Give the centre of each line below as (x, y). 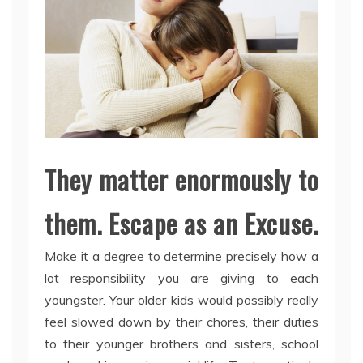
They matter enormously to (181, 180)
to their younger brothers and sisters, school (181, 344)
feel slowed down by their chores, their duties (181, 322)
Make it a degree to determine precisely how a (181, 256)
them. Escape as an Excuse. (181, 224)
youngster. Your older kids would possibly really (181, 300)
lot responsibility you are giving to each (181, 278)
